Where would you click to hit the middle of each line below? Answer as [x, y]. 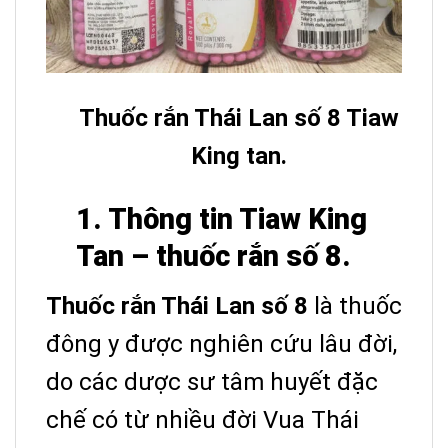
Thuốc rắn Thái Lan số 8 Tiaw [239, 118]
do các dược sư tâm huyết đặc [212, 382]
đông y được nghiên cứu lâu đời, [221, 344]
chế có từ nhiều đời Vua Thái [202, 420]
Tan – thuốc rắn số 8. [213, 256]
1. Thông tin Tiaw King [221, 219]
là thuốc [355, 306]
